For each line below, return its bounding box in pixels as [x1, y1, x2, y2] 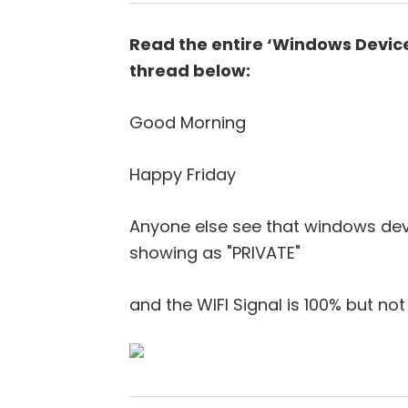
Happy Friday [129, 162, 236, 186]
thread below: [129, 58, 250, 82]
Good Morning [129, 110, 246, 134]
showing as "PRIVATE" [129, 240, 301, 264]
